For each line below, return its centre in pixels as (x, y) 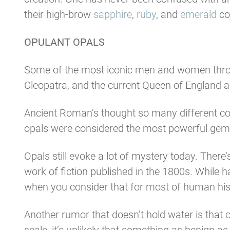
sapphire (113, 14)
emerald (198, 14)
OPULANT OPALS (64, 42)
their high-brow (59, 14)
